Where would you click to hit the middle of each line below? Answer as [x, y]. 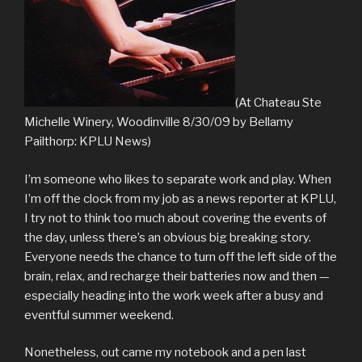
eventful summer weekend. [99, 315]
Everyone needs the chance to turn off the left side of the [181, 257]
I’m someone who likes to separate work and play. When [178, 179]
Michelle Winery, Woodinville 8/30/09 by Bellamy [159, 122]
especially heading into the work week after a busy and [174, 295]
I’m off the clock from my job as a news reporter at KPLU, [180, 198]
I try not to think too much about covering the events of [175, 218]
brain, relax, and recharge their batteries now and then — [177, 276]
